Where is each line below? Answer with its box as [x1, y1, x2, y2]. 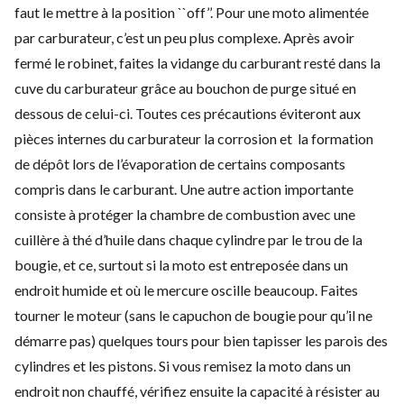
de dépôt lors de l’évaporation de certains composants [14, 154, 345, 172]
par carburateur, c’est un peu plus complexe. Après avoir [14, 28, 354, 46]
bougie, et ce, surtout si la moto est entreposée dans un [14, 255, 348, 273]
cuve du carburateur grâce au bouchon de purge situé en [14, 78, 356, 96]
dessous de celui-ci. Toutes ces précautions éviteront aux [14, 104, 361, 122]
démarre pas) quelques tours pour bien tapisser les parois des [14, 331, 388, 349]
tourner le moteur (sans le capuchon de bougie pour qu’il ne [14, 306, 372, 324]
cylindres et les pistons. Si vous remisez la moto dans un [14, 356, 351, 374]
